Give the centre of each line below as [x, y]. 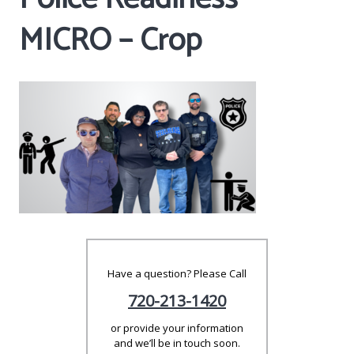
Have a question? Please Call [177, 273]
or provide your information [177, 328]
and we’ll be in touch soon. [177, 343]
